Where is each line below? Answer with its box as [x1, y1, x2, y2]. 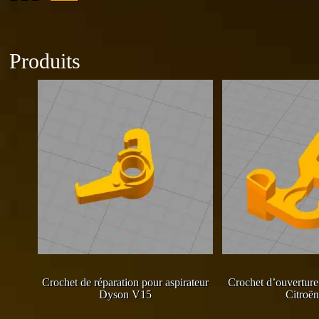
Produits [9, 48, 81, 73]
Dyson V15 [99, 288, 152, 300]
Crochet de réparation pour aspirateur [42, 276, 209, 288]
